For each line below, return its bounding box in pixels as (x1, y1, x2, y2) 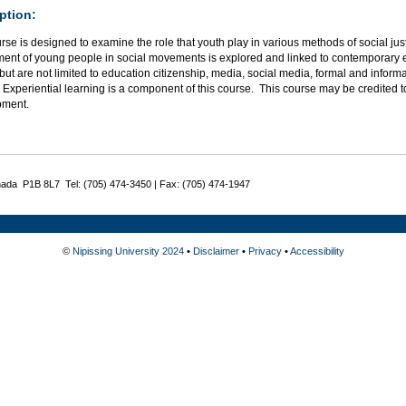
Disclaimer (192, 246, 239, 256)
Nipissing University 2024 (72, 246, 184, 256)
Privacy (247, 246, 282, 256)
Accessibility (289, 246, 344, 256)
